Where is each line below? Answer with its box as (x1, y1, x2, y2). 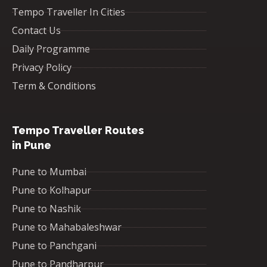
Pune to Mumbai (12, 165, 86, 179)
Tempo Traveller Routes (12, 124, 144, 137)
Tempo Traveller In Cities (12, 5, 125, 19)
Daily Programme (12, 42, 90, 56)
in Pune (12, 139, 51, 152)
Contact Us (12, 24, 61, 38)
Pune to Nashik (12, 202, 81, 216)
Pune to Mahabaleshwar (12, 221, 122, 234)
